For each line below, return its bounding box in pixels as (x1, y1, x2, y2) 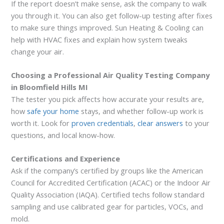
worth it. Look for (11, 117, 72, 128)
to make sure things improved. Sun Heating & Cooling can (11, 22, 204, 32)
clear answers (137, 117, 183, 128)
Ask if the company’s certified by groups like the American (11, 165, 203, 176)
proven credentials (71, 117, 134, 128)
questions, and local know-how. (11, 129, 115, 140)
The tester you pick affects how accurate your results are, (11, 93, 204, 104)
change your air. (11, 46, 64, 56)
